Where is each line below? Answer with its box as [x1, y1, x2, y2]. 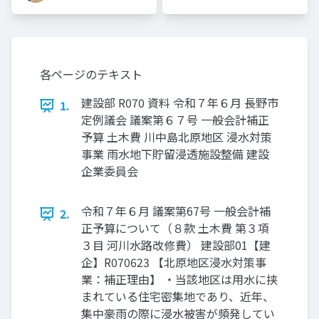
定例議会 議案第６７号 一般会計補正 [81, 111, 269, 129]
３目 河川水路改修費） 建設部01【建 [81, 236, 271, 254]
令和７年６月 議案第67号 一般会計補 [81, 202, 271, 220]
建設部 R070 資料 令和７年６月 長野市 [81, 94, 278, 112]
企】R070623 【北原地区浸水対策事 [81, 253, 266, 271]
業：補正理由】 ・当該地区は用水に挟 [81, 271, 278, 288]
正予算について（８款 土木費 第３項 [81, 219, 269, 237]
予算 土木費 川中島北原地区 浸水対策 [81, 128, 272, 146]
